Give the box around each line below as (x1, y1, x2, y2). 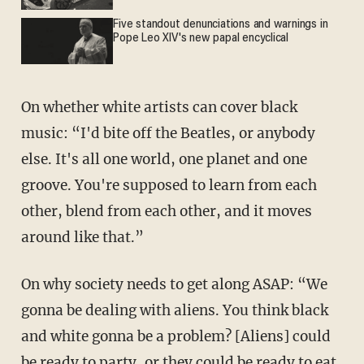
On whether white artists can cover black (20, 97, 297, 116)
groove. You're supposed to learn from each (20, 175, 317, 194)
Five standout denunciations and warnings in (113, 19, 328, 32)
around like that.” (20, 227, 144, 246)
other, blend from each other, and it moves (20, 201, 312, 220)
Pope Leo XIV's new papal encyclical (113, 32, 289, 45)
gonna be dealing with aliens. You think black (20, 301, 328, 319)
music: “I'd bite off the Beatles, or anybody (20, 123, 315, 142)
